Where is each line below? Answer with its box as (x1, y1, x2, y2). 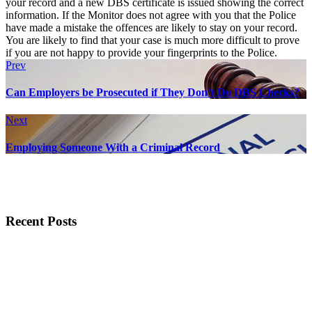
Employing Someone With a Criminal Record (6, 141, 220, 153)
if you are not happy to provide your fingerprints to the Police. (6, 47, 277, 59)
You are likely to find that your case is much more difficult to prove (6, 34, 299, 47)
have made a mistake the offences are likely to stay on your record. (6, 22, 297, 34)
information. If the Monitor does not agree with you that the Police (6, 9, 296, 22)
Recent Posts (6, 213, 77, 228)
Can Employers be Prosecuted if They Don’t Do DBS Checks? (6, 86, 299, 99)
